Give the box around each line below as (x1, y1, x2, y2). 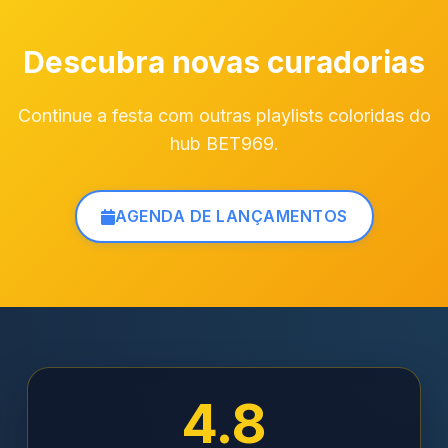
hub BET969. (169, 133, 279, 154)
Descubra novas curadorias (23, 44, 425, 80)
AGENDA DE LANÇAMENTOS (115, 206, 348, 226)
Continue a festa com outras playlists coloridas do (17, 105, 431, 126)
